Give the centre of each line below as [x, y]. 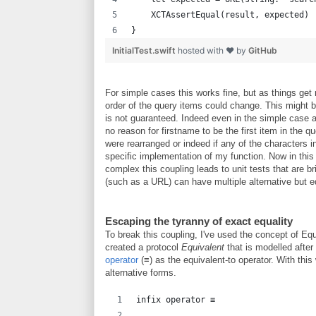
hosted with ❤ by [213, 50]
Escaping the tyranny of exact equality [199, 221]
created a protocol [143, 247]
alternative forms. [141, 273]
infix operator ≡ [176, 300]
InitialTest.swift [145, 50]
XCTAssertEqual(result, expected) [220, 15]
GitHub [263, 50]
